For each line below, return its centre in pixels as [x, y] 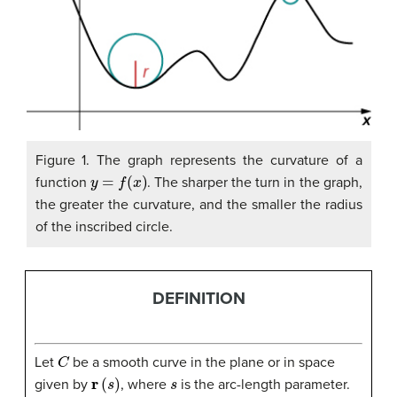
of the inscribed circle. [104, 226]
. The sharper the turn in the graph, [255, 182]
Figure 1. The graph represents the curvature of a [198, 160]
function [62, 182]
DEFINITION [198, 298]
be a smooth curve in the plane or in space [202, 363]
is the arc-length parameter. [264, 385]
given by [63, 385]
